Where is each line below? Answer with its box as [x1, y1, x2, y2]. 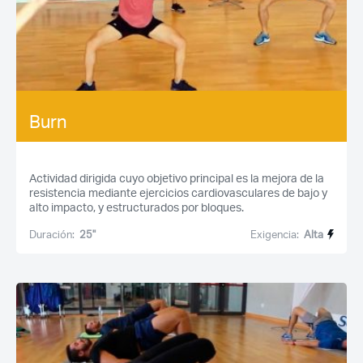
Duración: [29, 228, 75, 241]
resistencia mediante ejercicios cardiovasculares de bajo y [29, 186, 327, 199]
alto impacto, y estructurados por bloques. [29, 200, 244, 214]
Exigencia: [250, 228, 300, 241]
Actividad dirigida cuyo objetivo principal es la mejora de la [29, 171, 324, 185]
